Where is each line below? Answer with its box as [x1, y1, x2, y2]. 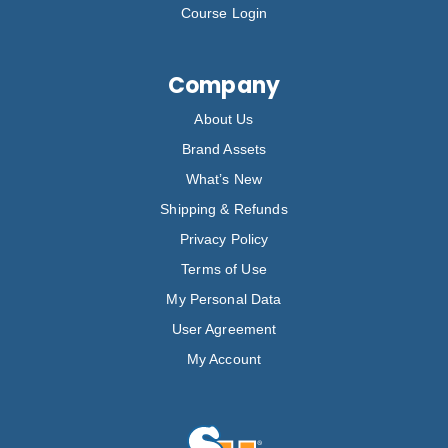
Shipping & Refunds [160, 200, 288, 217]
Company [168, 69, 280, 101]
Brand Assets [181, 140, 267, 157]
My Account [186, 350, 262, 367]
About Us [194, 110, 254, 127]
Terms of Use [181, 260, 267, 277]
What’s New [185, 170, 263, 187]
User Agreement [171, 320, 277, 337]
